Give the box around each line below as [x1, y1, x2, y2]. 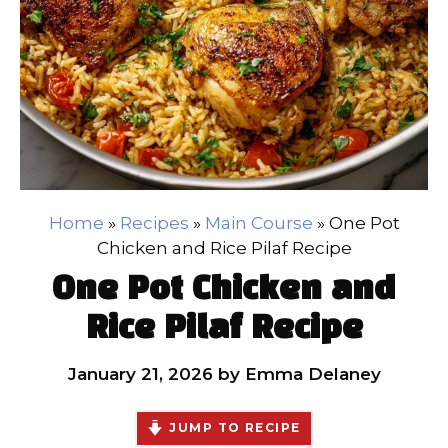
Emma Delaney [244, 363, 381, 384]
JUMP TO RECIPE [169, 419, 301, 435]
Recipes [119, 212, 189, 233]
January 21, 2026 [67, 363, 213, 384]
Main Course [204, 212, 313, 233]
